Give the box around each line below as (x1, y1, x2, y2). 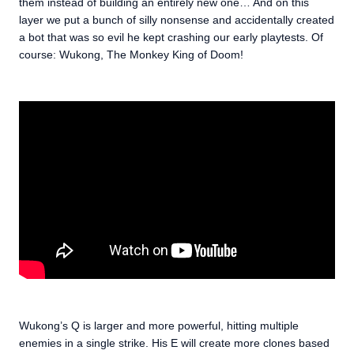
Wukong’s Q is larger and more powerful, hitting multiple (19, 319, 299, 332)
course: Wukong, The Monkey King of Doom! (19, 48, 243, 61)
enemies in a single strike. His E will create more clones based (19, 337, 330, 349)
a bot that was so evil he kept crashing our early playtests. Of (19, 31, 323, 43)
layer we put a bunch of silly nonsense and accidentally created (19, 13, 334, 26)
